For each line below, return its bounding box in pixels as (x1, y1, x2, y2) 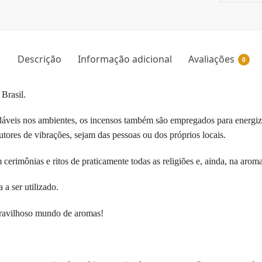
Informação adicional (77, 52, 172, 65)
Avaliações (188, 52, 235, 65)
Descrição (17, 52, 61, 65)
